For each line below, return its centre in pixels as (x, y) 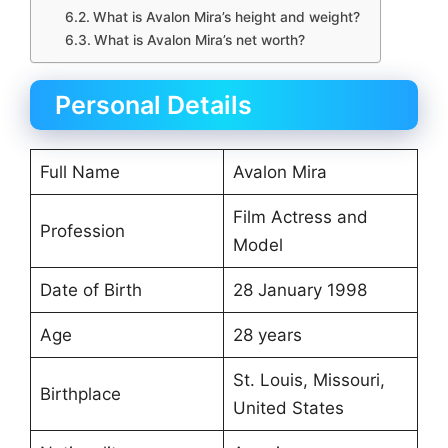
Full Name (79, 172)
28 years (267, 335)
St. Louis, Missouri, (308, 380)
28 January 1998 (299, 290)
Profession (82, 231)
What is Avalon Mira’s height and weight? (226, 17)
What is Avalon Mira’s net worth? (199, 40)
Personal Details (153, 105)
